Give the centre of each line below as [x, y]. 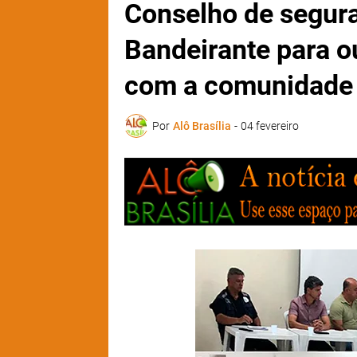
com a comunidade [238, 86]
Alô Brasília [202, 126]
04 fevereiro [269, 126]
